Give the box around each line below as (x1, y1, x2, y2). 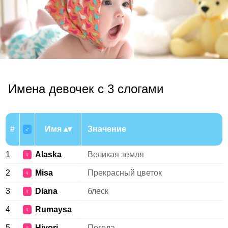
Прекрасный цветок (88, 168, 162, 177)
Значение (88, 125, 126, 133)
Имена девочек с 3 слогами (8, 82, 163, 96)
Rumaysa (35, 205, 72, 214)
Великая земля (88, 150, 144, 159)
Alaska (35, 150, 62, 159)
